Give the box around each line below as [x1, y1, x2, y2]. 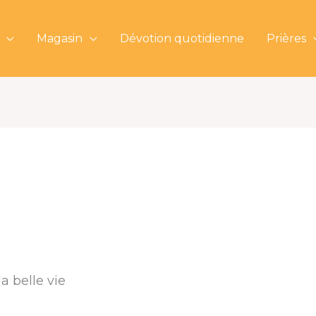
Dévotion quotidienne [120, 31, 244, 45]
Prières [267, 31, 306, 45]
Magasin [37, 31, 83, 45]
